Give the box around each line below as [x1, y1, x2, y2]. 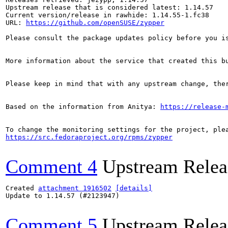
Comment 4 [6, 156, 97, 177]
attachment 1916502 [38, 184, 111, 192]
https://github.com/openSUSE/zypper [26, 19, 164, 26]
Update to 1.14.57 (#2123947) [6, 192, 120, 199]
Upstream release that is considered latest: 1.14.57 [6, 4, 213, 11]
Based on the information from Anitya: [6, 103, 160, 110]
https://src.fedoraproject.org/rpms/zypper [6, 133, 173, 141]
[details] [116, 184, 152, 192]
